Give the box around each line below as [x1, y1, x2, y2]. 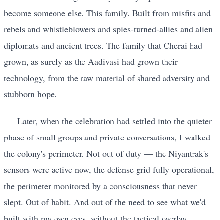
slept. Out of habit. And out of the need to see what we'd [4, 196, 206, 208]
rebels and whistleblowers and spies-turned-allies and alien [4, 23, 213, 35]
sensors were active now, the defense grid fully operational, [4, 164, 214, 176]
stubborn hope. [4, 87, 57, 100]
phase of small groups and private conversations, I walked [4, 131, 210, 143]
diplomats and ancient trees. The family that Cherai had [4, 39, 202, 51]
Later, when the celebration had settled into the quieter [17, 115, 212, 127]
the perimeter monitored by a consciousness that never [4, 180, 197, 192]
